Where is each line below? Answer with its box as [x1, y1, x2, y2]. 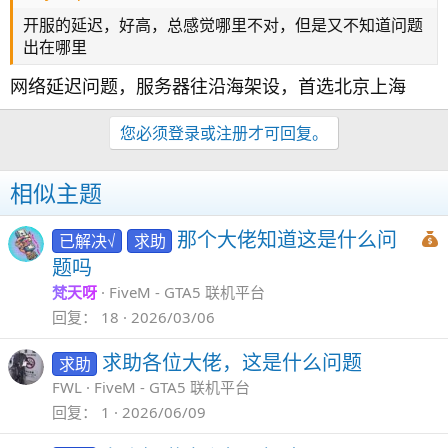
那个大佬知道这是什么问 [177, 226, 398, 253]
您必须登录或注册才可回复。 [120, 122, 328, 144]
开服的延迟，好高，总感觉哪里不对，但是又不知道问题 [23, 14, 423, 36]
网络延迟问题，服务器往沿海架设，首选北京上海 [10, 74, 406, 98]
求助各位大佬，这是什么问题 [102, 349, 363, 376]
